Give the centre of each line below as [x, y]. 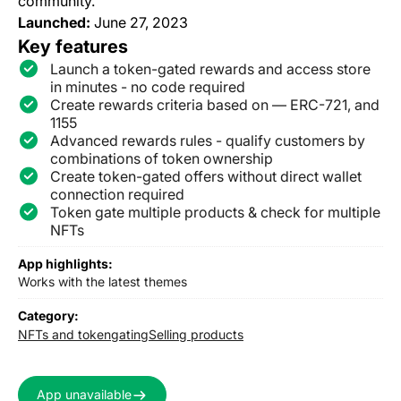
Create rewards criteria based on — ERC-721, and [215, 104]
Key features [73, 46]
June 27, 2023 [139, 22]
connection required [117, 194]
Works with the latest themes [102, 281]
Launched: [54, 22]
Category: [48, 315]
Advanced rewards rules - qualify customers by [208, 140]
